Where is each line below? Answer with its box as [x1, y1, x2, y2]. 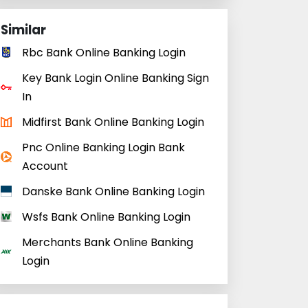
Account [22, 158, 68, 174]
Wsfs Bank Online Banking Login [22, 209, 190, 225]
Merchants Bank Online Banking [22, 234, 193, 250]
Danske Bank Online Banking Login [22, 184, 205, 199]
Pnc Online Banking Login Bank [22, 140, 185, 155]
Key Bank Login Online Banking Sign [22, 70, 209, 86]
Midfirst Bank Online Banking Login [22, 114, 204, 130]
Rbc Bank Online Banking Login [22, 45, 186, 60]
